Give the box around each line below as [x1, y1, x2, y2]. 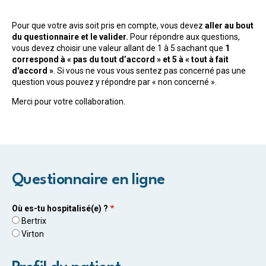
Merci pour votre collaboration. [12, 97, 125, 107]
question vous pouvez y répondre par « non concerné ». [12, 77, 217, 87]
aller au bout [205, 21, 254, 31]
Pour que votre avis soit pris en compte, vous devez [12, 21, 205, 31]
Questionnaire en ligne [12, 172, 165, 188]
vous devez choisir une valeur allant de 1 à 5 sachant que [12, 43, 225, 53]
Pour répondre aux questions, [128, 32, 240, 42]
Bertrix [21, 216, 46, 226]
